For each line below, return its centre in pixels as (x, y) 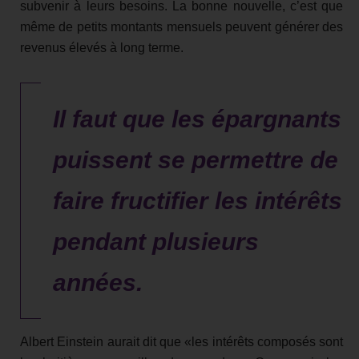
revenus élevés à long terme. (102, 48)
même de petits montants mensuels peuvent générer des (182, 27)
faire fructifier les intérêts (198, 201)
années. (98, 283)
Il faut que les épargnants (197, 119)
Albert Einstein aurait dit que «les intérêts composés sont (182, 342)
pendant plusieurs (156, 242)
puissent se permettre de (196, 160)
